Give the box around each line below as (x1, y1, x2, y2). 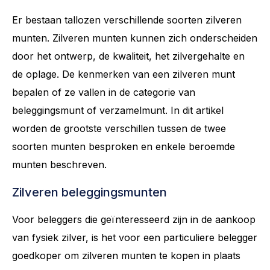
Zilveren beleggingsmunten (12, 184, 167, 199)
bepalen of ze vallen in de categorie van (12, 86, 195, 98)
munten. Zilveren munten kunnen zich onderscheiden (12, 31, 257, 44)
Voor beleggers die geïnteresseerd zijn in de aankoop (12, 213, 256, 225)
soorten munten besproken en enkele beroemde (12, 140, 235, 152)
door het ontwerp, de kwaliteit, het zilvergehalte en (12, 49, 245, 62)
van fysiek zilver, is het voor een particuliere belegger (12, 231, 257, 243)
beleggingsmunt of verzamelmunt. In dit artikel (12, 104, 224, 116)
